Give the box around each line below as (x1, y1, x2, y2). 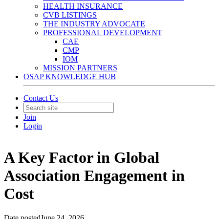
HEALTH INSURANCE (43, 2, 123, 10)
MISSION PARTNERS (43, 64, 117, 72)
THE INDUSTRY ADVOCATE (43, 20, 145, 28)
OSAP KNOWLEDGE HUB (23, 72, 116, 81)
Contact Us (23, 94, 58, 102)
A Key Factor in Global (4, 149, 159, 167)
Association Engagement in (4, 167, 185, 185)
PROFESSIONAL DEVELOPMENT (43, 28, 162, 37)
